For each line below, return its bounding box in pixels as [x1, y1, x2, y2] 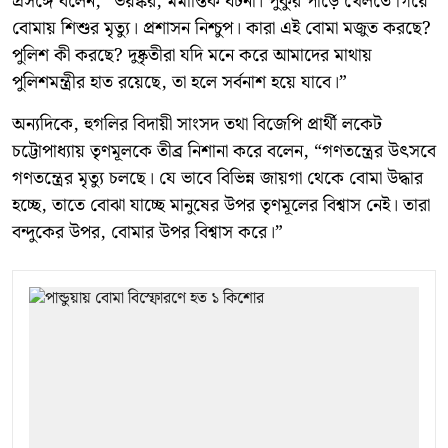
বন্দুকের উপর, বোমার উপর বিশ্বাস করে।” [12, 217, 283, 247]
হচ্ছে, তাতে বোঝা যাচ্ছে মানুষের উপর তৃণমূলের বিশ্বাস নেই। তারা [12, 190, 430, 220]
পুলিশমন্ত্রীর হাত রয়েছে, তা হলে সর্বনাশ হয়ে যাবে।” [12, 67, 352, 97]
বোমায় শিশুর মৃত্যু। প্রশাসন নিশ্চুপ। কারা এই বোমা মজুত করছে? [12, 13, 431, 43]
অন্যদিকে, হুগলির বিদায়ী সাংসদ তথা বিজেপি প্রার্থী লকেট [12, 109, 382, 139]
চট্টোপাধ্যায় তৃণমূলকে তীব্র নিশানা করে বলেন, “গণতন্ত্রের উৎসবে [12, 136, 436, 166]
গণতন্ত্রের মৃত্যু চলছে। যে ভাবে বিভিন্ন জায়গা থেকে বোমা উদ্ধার [12, 163, 423, 193]
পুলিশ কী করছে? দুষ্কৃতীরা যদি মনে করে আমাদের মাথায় [12, 40, 372, 70]
